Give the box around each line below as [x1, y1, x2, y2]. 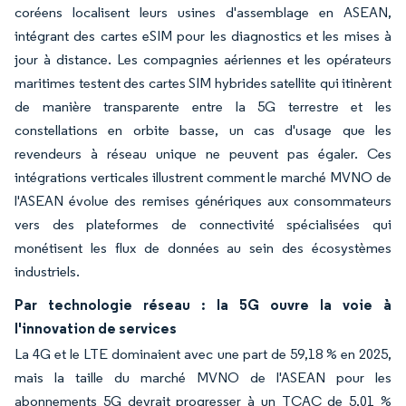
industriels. [14, 262, 80, 280]
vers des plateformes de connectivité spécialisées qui [14, 215, 391, 233]
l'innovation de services [14, 318, 177, 337]
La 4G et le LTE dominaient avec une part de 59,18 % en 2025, [14, 344, 391, 362]
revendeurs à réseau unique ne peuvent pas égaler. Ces [14, 144, 391, 162]
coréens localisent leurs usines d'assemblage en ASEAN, [14, 3, 391, 21]
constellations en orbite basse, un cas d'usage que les [14, 121, 391, 139]
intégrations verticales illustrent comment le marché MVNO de [14, 168, 391, 186]
